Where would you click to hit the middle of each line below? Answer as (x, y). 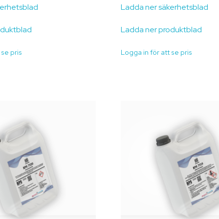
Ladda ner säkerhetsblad (164, 7)
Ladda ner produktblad (161, 29)
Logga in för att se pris (156, 52)
